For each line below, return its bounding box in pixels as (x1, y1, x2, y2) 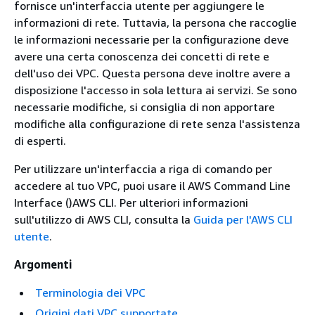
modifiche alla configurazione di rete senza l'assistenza (14, 117, 300, 131)
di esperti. (14, 134, 66, 148)
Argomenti (14, 257, 72, 271)
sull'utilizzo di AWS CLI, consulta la (14, 212, 193, 226)
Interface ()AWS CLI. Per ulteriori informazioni (14, 195, 248, 210)
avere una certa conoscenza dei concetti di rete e (14, 49, 269, 63)
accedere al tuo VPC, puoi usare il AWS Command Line (14, 179, 290, 193)
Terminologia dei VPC (35, 285, 146, 300)
